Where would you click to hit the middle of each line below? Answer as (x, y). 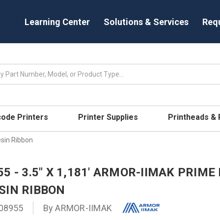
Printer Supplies (109, 117)
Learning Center (57, 22)
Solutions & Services (146, 22)
